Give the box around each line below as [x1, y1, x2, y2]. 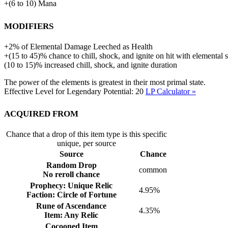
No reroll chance [43, 170, 100, 179]
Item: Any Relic [44, 211, 98, 220]
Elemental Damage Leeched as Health [30, 42, 153, 51]
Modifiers [4, 18, 53, 32]
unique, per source [56, 139, 116, 148]
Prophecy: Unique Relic [30, 181, 112, 190]
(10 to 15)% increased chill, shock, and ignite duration [4, 60, 177, 69]
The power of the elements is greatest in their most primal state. [4, 77, 206, 87]
